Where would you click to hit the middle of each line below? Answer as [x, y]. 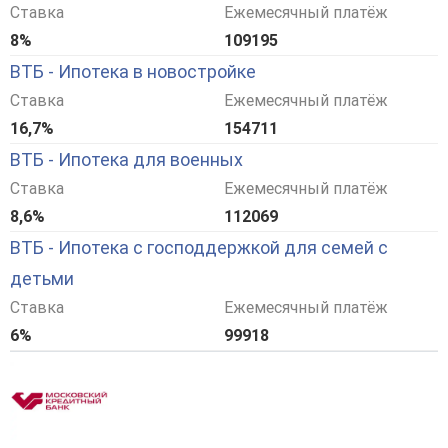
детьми [42, 278]
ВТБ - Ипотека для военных [126, 159]
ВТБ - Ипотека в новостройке [133, 71]
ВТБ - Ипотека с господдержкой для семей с [199, 247]
